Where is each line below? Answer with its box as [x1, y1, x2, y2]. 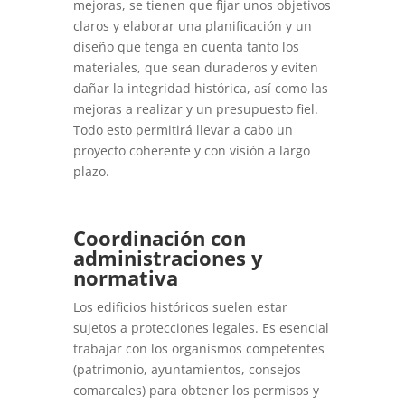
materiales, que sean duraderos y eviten [72, 58, 318, 76]
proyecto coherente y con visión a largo [72, 141, 310, 159]
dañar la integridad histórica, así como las [72, 79, 328, 97]
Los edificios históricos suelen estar [72, 297, 287, 316]
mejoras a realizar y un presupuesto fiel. [72, 99, 318, 118]
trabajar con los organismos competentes [72, 339, 325, 357]
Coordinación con [72, 223, 246, 251]
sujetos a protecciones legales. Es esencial [72, 318, 329, 336]
